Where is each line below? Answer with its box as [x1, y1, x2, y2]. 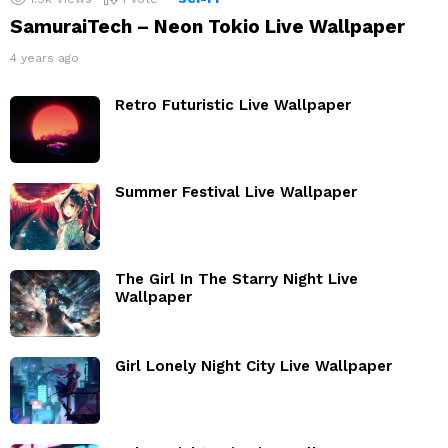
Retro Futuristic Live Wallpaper [115, 96, 351, 115]
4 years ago [10, 51, 79, 66]
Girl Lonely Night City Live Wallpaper [115, 357, 392, 376]
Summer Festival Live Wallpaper [115, 183, 357, 202]
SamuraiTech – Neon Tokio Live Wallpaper [10, 15, 405, 39]
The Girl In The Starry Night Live [115, 270, 358, 289]
